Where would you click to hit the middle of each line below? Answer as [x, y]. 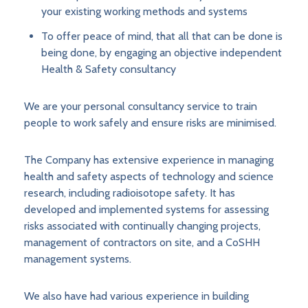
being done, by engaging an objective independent [162, 53]
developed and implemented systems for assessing [146, 210]
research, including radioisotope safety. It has [130, 193]
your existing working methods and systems [144, 12]
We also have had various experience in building [136, 296]
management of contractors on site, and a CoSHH [142, 243]
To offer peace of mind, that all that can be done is [162, 36]
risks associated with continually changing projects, [142, 226]
